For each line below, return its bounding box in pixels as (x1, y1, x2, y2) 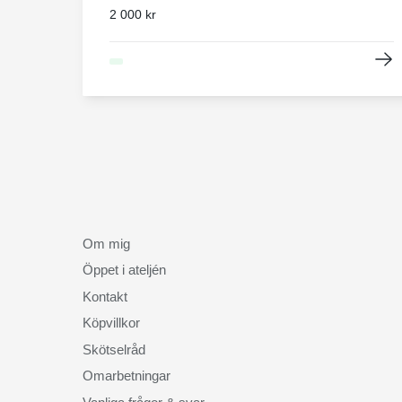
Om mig (83, 235, 130, 251)
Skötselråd (83, 341, 145, 357)
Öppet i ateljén (83, 262, 166, 278)
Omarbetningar (83, 368, 170, 384)
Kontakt (83, 288, 127, 304)
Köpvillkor (83, 315, 140, 331)
